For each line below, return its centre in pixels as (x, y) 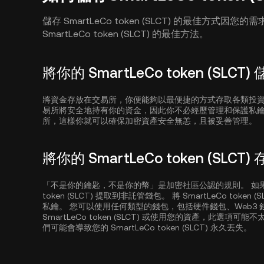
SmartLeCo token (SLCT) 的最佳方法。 (126, 34)
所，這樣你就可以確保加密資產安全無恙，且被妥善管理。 (150, 121)
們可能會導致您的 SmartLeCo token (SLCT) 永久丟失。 (147, 227)
